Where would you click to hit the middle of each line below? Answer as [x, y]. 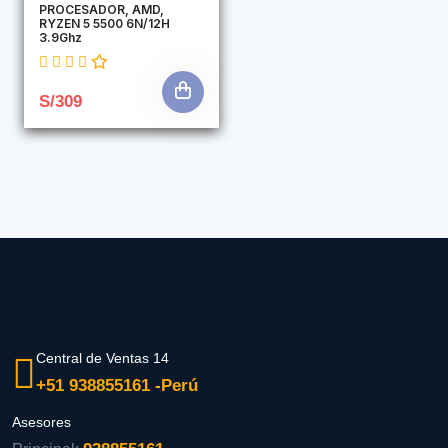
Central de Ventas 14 [102, 358]
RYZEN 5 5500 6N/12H [104, 23]
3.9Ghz [60, 37]
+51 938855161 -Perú [117, 386]
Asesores [41, 421]
